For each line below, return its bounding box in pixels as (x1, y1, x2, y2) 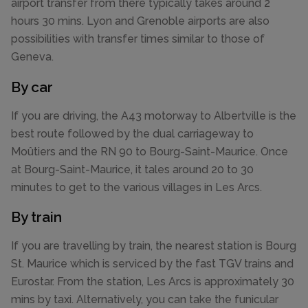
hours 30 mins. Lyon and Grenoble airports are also (11, 14, 269, 28)
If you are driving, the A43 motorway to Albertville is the (11, 109, 296, 122)
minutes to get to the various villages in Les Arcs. (11, 180, 262, 194)
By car (11, 78, 53, 96)
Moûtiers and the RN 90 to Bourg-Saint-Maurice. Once (11, 144, 288, 158)
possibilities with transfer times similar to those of (11, 32, 265, 46)
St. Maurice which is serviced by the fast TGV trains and (11, 257, 294, 271)
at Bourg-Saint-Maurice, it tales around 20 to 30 (11, 162, 254, 176)
